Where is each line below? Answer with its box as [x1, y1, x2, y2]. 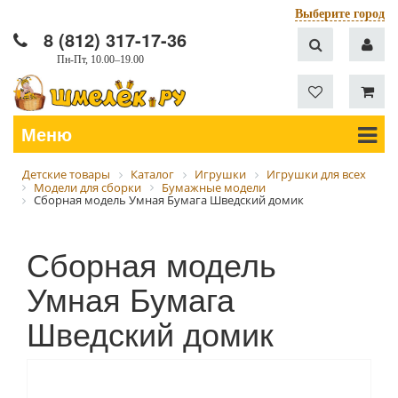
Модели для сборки [34, 179, 141, 195]
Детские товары [22, 165, 110, 182]
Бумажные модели [162, 179, 266, 195]
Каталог [131, 165, 174, 182]
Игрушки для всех [267, 165, 366, 182]
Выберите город [295, 7, 385, 20]
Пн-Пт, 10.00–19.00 [56, 53, 144, 66]
